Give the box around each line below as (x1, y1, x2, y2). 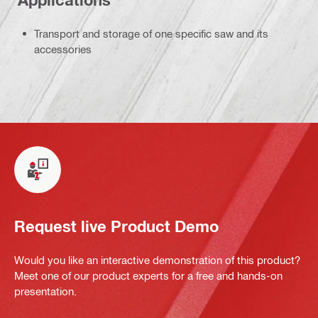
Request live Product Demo (14, 217, 219, 236)
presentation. (14, 284, 77, 297)
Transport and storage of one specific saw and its (34, 26, 268, 40)
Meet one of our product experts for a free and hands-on (14, 268, 283, 282)
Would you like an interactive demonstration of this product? (14, 253, 300, 266)
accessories (34, 42, 92, 55)
